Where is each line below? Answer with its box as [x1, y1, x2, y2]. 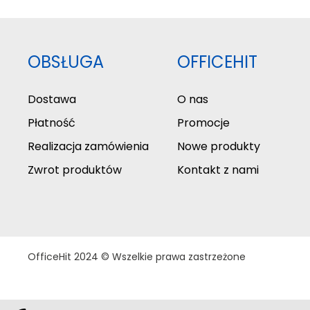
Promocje [176, 114, 230, 131]
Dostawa [28, 91, 76, 107]
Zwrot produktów [28, 161, 122, 178]
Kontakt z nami [176, 161, 259, 178]
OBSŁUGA [28, 50, 104, 73]
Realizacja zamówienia [28, 138, 149, 154]
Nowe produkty [176, 138, 260, 154]
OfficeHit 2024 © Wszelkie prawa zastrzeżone [28, 249, 246, 264]
